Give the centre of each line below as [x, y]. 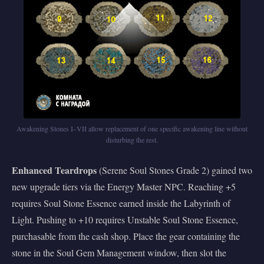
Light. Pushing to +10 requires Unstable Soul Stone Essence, [125, 219]
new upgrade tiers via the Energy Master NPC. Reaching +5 [124, 186]
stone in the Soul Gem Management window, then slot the [119, 252]
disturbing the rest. [132, 139]
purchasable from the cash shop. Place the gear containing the [126, 236]
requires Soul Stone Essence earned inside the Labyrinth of [121, 203]
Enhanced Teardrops [54, 170]
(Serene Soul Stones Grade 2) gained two [174, 170]
